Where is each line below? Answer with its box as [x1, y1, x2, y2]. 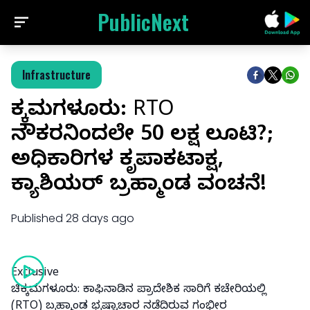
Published [11, 210, 66, 226]
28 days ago [66, 210, 134, 226]
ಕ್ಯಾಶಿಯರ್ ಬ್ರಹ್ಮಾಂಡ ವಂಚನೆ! [11, 173, 266, 201]
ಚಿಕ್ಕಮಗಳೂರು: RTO [11, 98, 174, 126]
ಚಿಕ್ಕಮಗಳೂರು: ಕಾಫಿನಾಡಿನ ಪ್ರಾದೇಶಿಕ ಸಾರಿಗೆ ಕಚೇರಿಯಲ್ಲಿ [11, 283, 266, 298]
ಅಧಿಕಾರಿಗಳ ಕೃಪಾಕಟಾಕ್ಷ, [11, 148, 224, 176]
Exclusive [11, 266, 59, 282]
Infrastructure [22, 66, 91, 83]
